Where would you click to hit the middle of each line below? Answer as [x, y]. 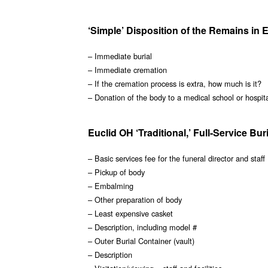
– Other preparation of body [135, 200]
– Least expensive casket [130, 214]
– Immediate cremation [127, 70]
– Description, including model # [142, 227]
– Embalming [111, 186]
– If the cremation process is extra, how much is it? [175, 84]
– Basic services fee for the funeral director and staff [176, 159]
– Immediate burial [120, 56]
